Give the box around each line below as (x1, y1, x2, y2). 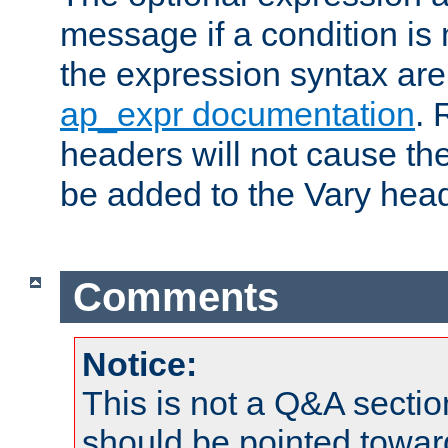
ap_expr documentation (60, 95, 415, 134)
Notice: (82, 345, 197, 384)
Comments (72, 274, 279, 319)
